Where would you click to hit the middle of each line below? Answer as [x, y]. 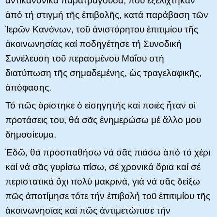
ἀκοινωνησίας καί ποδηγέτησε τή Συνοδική [93, 44]
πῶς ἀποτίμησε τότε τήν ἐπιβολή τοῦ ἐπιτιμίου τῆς [108, 196]
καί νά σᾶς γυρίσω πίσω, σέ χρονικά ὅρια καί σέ [103, 167]
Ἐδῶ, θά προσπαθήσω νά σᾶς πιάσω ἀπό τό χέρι [108, 152]
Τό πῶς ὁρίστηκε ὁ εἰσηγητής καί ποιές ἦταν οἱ [101, 105]
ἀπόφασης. [28, 87]
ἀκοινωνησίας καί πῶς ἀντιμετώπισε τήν [88, 210]
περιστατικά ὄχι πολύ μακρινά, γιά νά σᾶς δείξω [103, 181]
